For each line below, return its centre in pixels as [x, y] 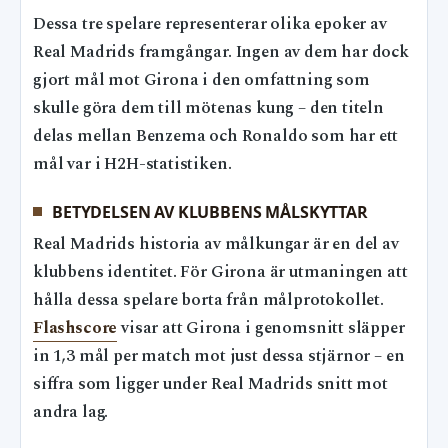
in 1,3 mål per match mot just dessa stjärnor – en [219, 356]
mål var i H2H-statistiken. [132, 165]
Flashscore [75, 328]
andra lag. [71, 412]
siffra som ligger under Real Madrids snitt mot [210, 384]
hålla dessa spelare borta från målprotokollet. [208, 300]
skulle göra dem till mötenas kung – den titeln [208, 109]
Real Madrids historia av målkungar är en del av [216, 244]
